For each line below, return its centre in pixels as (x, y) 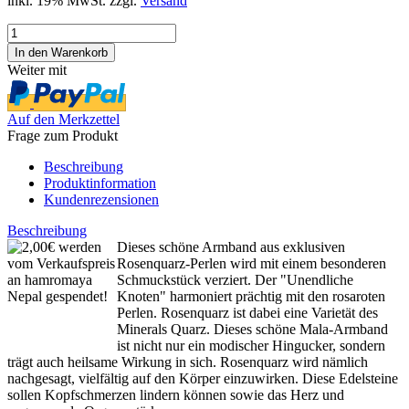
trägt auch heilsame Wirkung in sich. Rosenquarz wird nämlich (188, 362)
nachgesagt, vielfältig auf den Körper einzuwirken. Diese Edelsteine (203, 378)
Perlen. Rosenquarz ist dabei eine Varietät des (247, 312)
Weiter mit (37, 69)
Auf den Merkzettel (63, 119)
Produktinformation (100, 183)
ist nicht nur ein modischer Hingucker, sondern (251, 345)
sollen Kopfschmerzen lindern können (119, 394)
